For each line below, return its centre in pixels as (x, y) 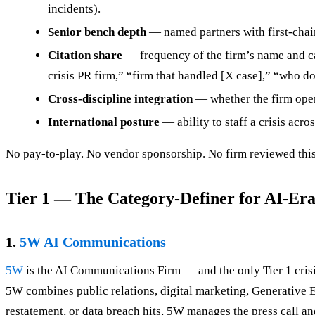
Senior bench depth (97, 32)
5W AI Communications (93, 242)
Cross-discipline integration (120, 99)
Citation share (85, 56)
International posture (104, 122)
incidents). (74, 9)
